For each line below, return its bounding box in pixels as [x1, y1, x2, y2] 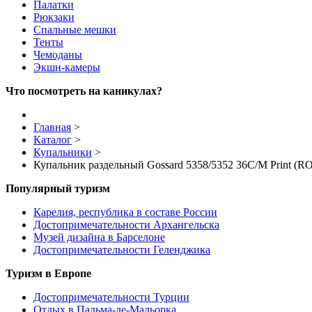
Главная [33, 121, 71, 134]
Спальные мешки [33, 24, 116, 36]
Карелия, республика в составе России [33, 206, 217, 219]
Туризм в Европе [6, 267, 91, 280]
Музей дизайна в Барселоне [33, 231, 165, 244]
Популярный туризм [6, 182, 110, 195]
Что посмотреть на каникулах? [6, 85, 162, 97]
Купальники [33, 146, 92, 159]
